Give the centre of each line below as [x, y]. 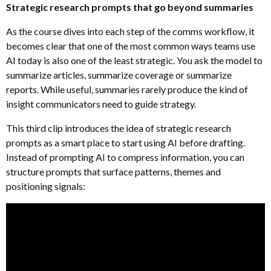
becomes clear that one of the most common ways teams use [131, 45]
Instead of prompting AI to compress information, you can [125, 157]
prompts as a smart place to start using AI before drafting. [126, 142]
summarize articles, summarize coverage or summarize [119, 74]
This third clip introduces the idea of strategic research [119, 128]
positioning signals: [46, 186]
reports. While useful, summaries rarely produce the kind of [127, 89]
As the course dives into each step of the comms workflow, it [130, 31]
